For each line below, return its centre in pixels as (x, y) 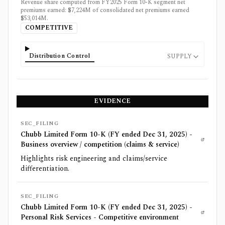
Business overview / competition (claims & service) (100, 145)
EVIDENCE (113, 101)
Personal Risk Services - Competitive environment (100, 217)
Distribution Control (60, 56)
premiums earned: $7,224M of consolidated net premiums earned (105, 10)
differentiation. (45, 169)
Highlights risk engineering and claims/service (94, 159)
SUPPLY (180, 57)
